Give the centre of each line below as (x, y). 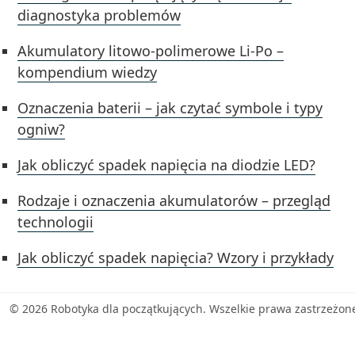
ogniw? (42, 129)
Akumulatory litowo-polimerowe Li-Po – (151, 50)
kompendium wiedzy (88, 72)
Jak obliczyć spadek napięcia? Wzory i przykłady (176, 257)
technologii (56, 221)
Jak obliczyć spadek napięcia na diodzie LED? (167, 164)
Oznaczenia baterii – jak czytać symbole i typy (170, 107)
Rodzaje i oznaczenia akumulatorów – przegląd (174, 200)
